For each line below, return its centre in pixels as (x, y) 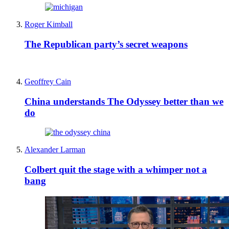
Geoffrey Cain (48, 81)
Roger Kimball (49, 25)
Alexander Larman (55, 150)
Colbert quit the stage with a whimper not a (116, 169)
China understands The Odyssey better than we (124, 101)
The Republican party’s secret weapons (106, 44)
